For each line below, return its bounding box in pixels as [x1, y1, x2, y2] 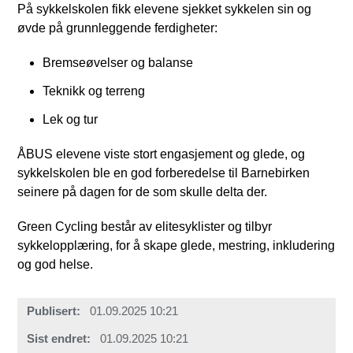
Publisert [27, 304, 77, 318]
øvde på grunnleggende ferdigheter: [17, 20, 218, 35]
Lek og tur [43, 112, 98, 126]
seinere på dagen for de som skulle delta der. [17, 184, 268, 199]
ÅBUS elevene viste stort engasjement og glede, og [17, 147, 306, 161]
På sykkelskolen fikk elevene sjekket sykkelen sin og [17, 2, 312, 16]
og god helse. [17, 257, 94, 271]
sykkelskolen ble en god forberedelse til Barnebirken [17, 165, 310, 180]
